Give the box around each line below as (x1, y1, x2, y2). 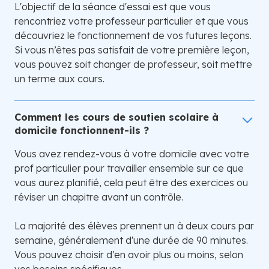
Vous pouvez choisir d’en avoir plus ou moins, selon (14, 249, 243, 261)
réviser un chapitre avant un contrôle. (14, 191, 183, 204)
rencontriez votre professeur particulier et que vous (14, 15, 249, 28)
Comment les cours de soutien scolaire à (14, 111, 219, 124)
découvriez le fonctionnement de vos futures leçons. (14, 29, 252, 42)
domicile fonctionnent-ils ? (14, 124, 149, 137)
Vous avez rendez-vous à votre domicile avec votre (14, 148, 249, 160)
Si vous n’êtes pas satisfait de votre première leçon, (14, 44, 249, 56)
